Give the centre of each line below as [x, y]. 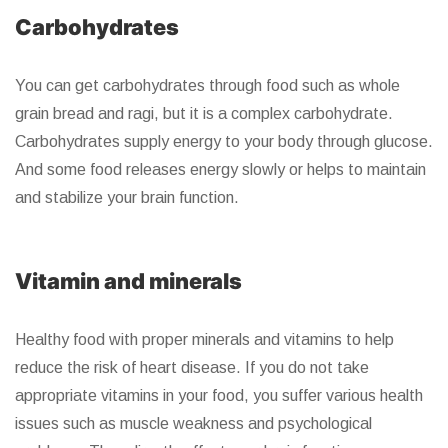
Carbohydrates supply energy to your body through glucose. [224, 142]
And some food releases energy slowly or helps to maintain [220, 170]
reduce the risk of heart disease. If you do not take [192, 368]
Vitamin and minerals [130, 281]
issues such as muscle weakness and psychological [193, 424]
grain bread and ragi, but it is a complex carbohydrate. [204, 114]
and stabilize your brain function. [131, 198]
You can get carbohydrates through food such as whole [207, 86]
